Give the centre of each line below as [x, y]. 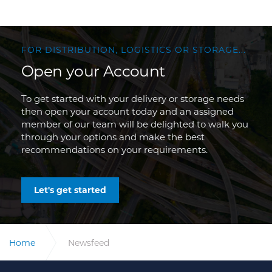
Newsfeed [89, 243]
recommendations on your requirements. [114, 150]
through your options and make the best [113, 137]
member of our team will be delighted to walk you [135, 124]
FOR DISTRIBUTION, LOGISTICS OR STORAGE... [134, 50]
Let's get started [70, 190]
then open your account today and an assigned [127, 111]
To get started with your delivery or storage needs [133, 99]
